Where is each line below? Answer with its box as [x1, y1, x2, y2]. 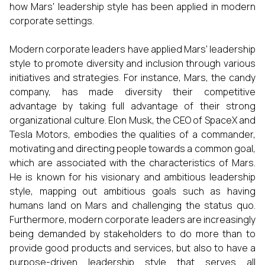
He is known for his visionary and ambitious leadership [9, 170, 256, 183]
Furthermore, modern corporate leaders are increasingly [9, 213, 256, 226]
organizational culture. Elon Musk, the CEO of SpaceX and [9, 114, 256, 127]
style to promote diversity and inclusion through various [9, 57, 256, 70]
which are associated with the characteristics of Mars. [9, 156, 256, 169]
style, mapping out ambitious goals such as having [9, 185, 256, 198]
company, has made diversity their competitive [9, 85, 256, 98]
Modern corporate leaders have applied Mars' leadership [9, 43, 256, 56]
